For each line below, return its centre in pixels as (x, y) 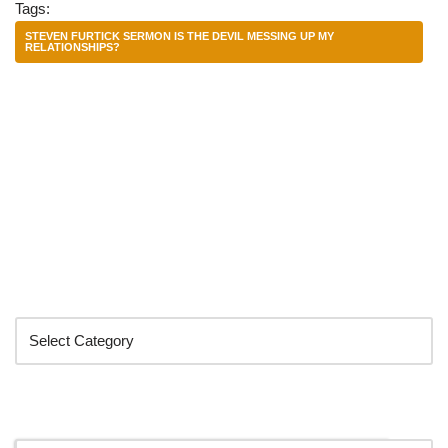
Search (47, 416)
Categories (65, 294)
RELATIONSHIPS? (72, 46)
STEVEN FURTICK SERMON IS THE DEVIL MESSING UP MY (179, 35)
